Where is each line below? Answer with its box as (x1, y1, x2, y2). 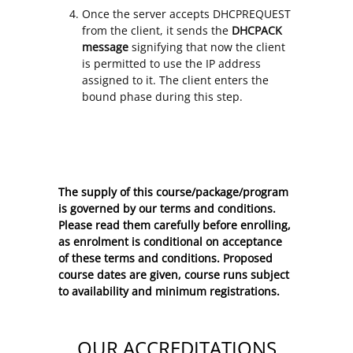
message (82, 39, 128, 55)
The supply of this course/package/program (58, 184, 288, 200)
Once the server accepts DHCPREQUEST (82, 6, 291, 22)
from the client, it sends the (82, 23, 232, 39)
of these (58, 251, 104, 266)
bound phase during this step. (82, 89, 243, 105)
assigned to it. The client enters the (82, 72, 269, 88)
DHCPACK (232, 23, 282, 39)
